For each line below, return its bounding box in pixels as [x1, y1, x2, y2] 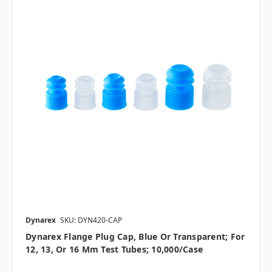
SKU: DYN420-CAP [60, 215, 122, 226]
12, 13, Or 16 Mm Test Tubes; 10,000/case [25, 243, 203, 256]
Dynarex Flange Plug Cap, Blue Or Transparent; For [25, 231, 245, 243]
